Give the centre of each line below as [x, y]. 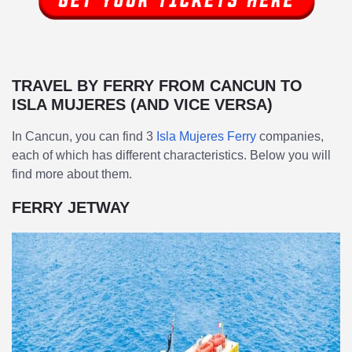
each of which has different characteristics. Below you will [171, 155]
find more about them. [72, 174]
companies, [290, 136]
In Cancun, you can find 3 [84, 136]
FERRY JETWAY [71, 207]
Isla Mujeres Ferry [206, 136]
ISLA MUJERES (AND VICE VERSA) [142, 104]
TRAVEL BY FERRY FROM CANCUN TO [157, 85]
